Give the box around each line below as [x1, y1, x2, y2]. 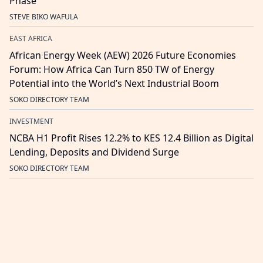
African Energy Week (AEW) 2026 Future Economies [9, 49, 236, 62]
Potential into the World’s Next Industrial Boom [9, 77, 219, 90]
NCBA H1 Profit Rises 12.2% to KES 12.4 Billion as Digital [9, 131, 254, 145]
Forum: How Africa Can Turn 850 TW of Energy [9, 63, 214, 76]
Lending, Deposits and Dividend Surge [9, 146, 179, 159]
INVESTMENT [9, 116, 53, 127]
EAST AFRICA [9, 33, 52, 44]
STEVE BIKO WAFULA [9, 12, 78, 22]
